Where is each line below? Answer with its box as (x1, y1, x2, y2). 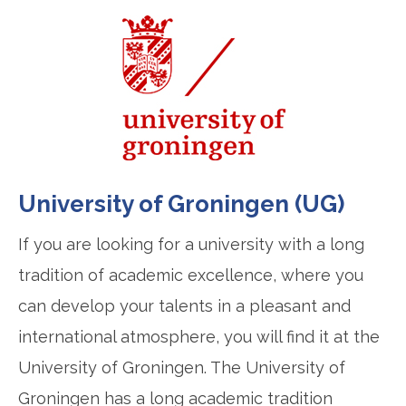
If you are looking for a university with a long (18, 234, 364, 254)
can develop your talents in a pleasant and (18, 295, 351, 315)
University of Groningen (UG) (18, 189, 344, 217)
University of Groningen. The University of (18, 357, 345, 377)
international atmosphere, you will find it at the (18, 326, 380, 346)
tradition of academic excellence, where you (18, 265, 363, 285)
